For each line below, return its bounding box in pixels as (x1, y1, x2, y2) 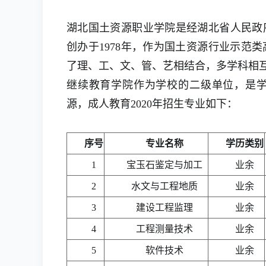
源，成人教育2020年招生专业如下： (66, 98, 237, 110)
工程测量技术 (136, 224, 193, 234)
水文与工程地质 (131, 181, 198, 191)
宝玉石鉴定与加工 (126, 160, 202, 170)
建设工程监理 (136, 202, 193, 213)
